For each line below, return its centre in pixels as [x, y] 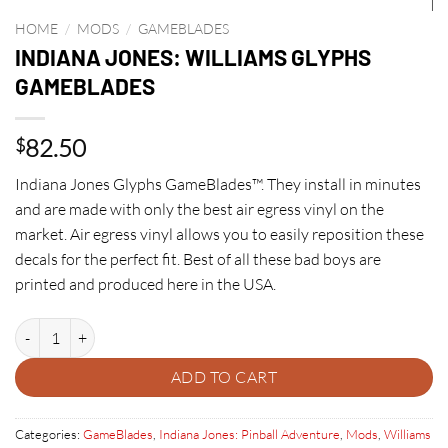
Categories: [49, 434]
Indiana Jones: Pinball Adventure [249, 434]
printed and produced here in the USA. [145, 284]
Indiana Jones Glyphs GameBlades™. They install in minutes [218, 184]
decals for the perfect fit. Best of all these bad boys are [198, 259]
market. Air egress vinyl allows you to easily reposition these [219, 234]
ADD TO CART [224, 377]
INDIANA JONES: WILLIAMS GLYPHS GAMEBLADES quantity [202, 329]
